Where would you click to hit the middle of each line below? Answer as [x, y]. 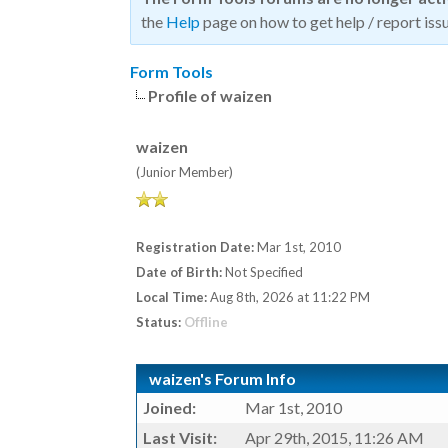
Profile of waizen [210, 95]
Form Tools [171, 71]
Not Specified [264, 272]
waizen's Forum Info [222, 378]
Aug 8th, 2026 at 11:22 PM [288, 297]
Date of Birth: [179, 272]
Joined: [169, 407]
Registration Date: [195, 247]
